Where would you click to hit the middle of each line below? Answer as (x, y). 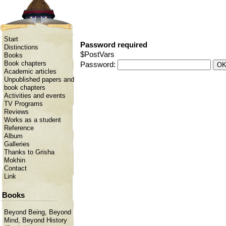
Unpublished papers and (39, 80)
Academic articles (30, 72)
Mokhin (15, 160)
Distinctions (21, 47)
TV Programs (23, 104)
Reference (19, 128)
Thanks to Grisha (29, 152)
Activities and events (35, 96)
